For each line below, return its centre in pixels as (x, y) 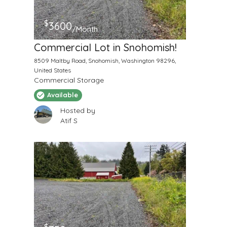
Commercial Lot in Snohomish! (105, 47)
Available (62, 95)
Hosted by (78, 110)
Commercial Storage (69, 80)
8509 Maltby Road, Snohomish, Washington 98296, (105, 60)
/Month (85, 29)
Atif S (69, 120)
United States (52, 70)
